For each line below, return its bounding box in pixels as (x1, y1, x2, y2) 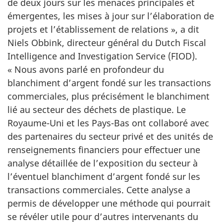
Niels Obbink (7, 37, 62, 49)
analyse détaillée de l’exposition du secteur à (7, 157, 198, 169)
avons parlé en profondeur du (37, 63, 164, 76)
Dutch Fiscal (155, 37, 206, 49)
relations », (131, 23, 178, 36)
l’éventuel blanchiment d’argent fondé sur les (7, 170, 200, 183)
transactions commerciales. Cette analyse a (7, 184, 190, 196)
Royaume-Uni (7, 117, 64, 129)
